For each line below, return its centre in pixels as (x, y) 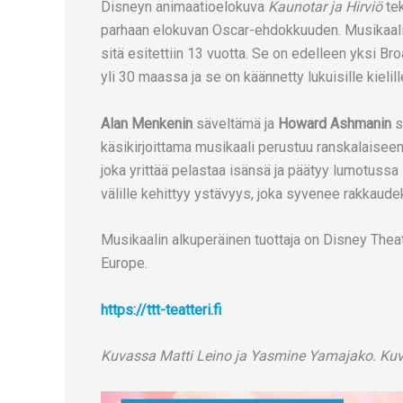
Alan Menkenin (147, 123)
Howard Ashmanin (335, 123)
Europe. (124, 264)
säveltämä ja (235, 123)
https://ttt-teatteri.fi (161, 309)
